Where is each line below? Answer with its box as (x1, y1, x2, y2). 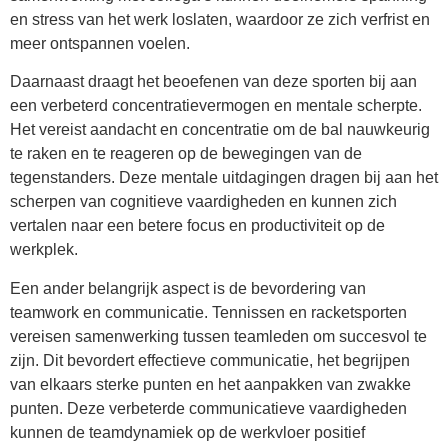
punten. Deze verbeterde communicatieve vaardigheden (10, 399, 407, 417)
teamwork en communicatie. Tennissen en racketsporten (10, 303, 407, 321)
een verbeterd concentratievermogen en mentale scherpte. (10, 97, 422, 115)
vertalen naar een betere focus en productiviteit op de (10, 217, 385, 235)
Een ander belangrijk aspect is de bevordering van (10, 279, 366, 297)
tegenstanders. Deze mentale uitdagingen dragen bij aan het (10, 169, 438, 187)
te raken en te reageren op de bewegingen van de (10, 145, 362, 163)
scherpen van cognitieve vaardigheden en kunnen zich (10, 193, 397, 211)
